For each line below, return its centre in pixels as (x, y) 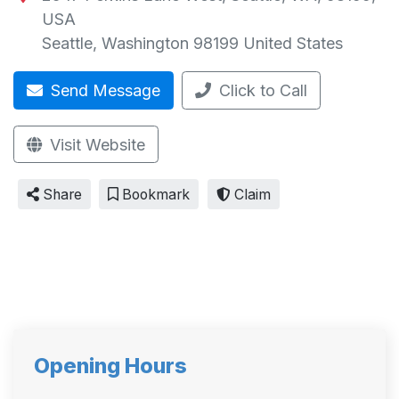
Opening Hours (110, 366)
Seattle (67, 44)
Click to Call (263, 90)
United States (293, 44)
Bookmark (154, 194)
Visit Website (95, 144)
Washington (145, 44)
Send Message (103, 90)
